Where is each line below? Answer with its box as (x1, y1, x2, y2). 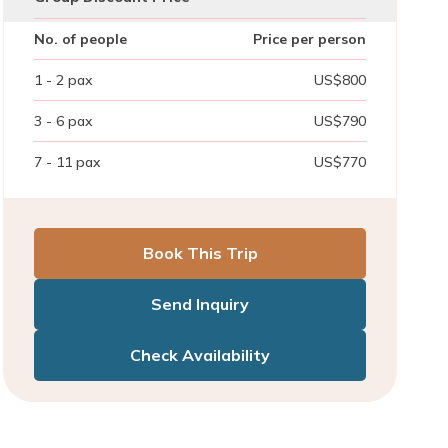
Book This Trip (142, 243, 258, 263)
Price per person (253, 30, 366, 48)
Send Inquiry (151, 294, 249, 314)
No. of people (34, 30, 127, 48)
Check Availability (130, 345, 270, 365)
